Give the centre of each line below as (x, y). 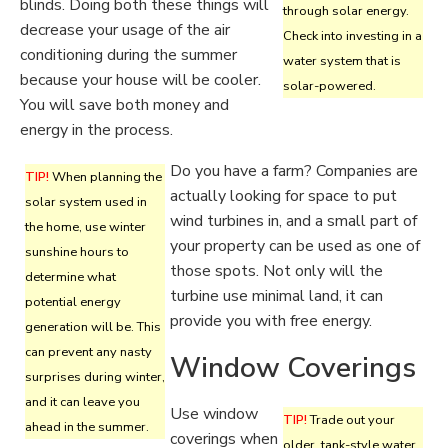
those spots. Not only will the (276, 271)
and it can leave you (82, 402)
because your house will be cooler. (140, 80)
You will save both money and (124, 105)
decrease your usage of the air (125, 30)
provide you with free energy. (271, 321)
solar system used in (86, 202)
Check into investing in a (352, 36)
